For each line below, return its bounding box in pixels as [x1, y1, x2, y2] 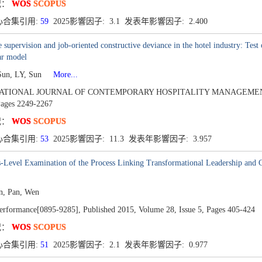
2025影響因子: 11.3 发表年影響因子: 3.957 [48, 135, 214, 143]
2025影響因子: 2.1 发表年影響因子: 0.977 [48, 240, 210, 249]
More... [43, 70, 78, 79]
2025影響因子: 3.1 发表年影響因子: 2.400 [48, 17, 210, 26]
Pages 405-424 [206, 205, 255, 214]
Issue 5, [178, 205, 204, 214]
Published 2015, [82, 205, 136, 214]
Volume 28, [138, 205, 177, 214]
